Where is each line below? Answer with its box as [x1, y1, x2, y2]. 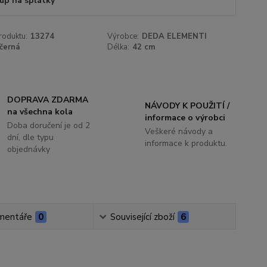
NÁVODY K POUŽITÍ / [144, 100, 229, 112]
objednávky [7, 144, 51, 156]
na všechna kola [7, 106, 73, 118]
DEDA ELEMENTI [142, 31, 207, 42]
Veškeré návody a [144, 126, 213, 138]
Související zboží [110, 211, 175, 223]
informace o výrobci [144, 112, 225, 124]
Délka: [107, 42, 130, 53]
